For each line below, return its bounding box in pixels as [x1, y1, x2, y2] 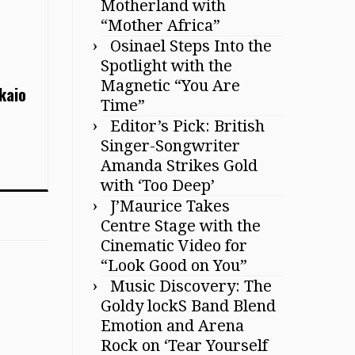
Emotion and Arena [101, 315, 244, 335]
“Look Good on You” [101, 255, 247, 275]
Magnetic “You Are [101, 75, 240, 95]
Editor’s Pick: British [110, 116, 265, 136]
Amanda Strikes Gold [101, 155, 258, 175]
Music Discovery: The [110, 276, 272, 296]
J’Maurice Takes [110, 196, 230, 216]
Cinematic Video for [101, 235, 247, 255]
